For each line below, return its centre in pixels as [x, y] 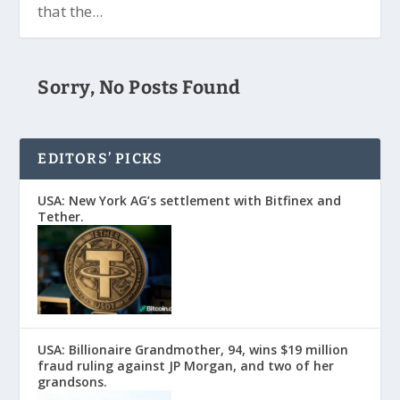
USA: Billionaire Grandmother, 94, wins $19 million [193, 350]
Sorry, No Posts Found [139, 88]
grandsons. [73, 382]
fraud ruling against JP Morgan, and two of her [186, 366]
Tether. [61, 217]
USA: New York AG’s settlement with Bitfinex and [190, 201]
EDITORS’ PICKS [100, 159]
